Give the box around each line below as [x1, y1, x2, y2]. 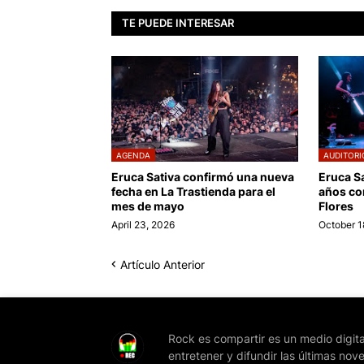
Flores [318, 198, 353, 213]
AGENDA [116, 149, 150, 160]
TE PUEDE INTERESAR [122, 16, 234, 30]
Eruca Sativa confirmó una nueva [111, 169, 294, 184]
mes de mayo [111, 198, 184, 213]
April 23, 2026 [111, 218, 175, 231]
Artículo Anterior [120, 257, 205, 271]
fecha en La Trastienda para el [111, 184, 275, 198]
